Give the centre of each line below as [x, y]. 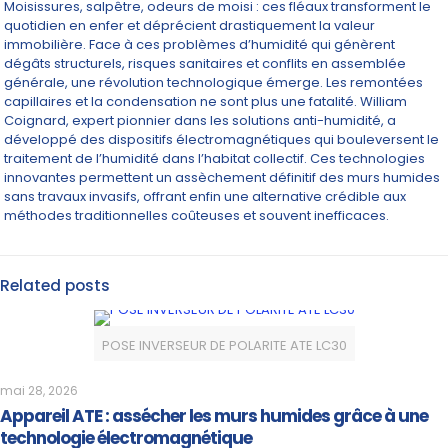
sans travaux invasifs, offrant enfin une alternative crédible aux [205, 196]
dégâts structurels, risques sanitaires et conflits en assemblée [205, 63]
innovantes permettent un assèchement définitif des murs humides [222, 177]
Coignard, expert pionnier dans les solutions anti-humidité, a [200, 120]
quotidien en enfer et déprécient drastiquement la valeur [190, 25]
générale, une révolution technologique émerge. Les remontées [214, 82]
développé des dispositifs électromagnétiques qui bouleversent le [222, 139]
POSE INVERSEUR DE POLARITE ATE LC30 [224, 345]
